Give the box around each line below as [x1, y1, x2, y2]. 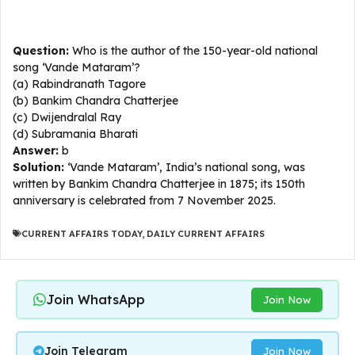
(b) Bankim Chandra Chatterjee [13, 94, 178, 108]
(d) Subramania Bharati [13, 127, 138, 141]
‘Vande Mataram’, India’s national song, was [64, 160, 305, 174]
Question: [13, 44, 69, 58]
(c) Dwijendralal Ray [13, 110, 121, 124]
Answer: [13, 143, 59, 158]
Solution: [13, 160, 64, 174]
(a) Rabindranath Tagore [13, 77, 146, 91]
